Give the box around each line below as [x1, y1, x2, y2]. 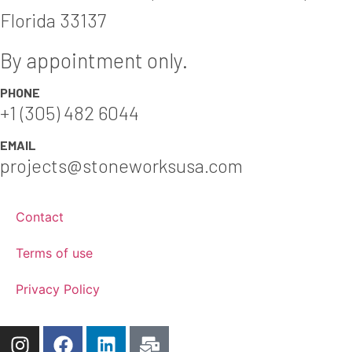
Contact [16, 208, 64, 225]
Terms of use [16, 244, 93, 261]
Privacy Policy [16, 280, 100, 297]
